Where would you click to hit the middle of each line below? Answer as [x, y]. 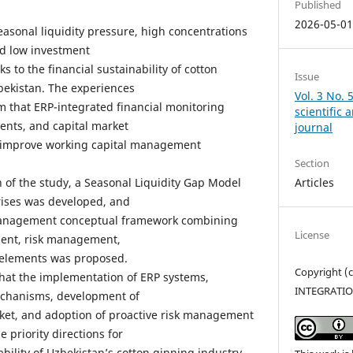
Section [312, 163]
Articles [315, 182]
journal [314, 127]
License [312, 234]
